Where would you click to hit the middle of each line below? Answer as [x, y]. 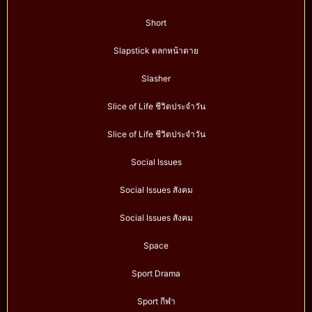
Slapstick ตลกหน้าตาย [156, 51]
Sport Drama [156, 274]
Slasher [156, 79]
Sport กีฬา [156, 302]
